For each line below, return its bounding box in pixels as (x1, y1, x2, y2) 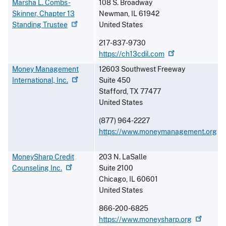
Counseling (12, 164, 50, 173)
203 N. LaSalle (99, 153, 147, 161)
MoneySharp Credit (12, 153, 74, 161)
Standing (12, 21, 43, 29)
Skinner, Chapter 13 (12, 10, 75, 18)
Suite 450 (99, 76, 131, 85)
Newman (99, 10, 128, 18)
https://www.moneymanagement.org (99, 128, 217, 136)
